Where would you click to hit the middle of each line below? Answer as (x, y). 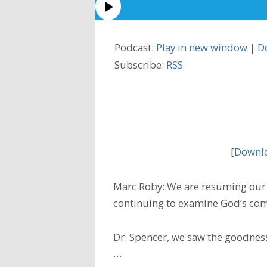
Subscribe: (140, 65)
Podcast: (135, 48)
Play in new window (202, 48)
